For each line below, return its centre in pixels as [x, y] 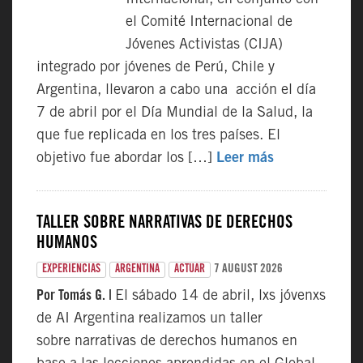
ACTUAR [190, 270]
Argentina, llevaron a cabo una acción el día [176, 91]
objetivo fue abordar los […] [126, 159]
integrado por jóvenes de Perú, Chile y [156, 68]
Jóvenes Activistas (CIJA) [204, 45]
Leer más [245, 159]
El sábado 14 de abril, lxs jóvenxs [220, 297]
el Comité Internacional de [209, 23]
